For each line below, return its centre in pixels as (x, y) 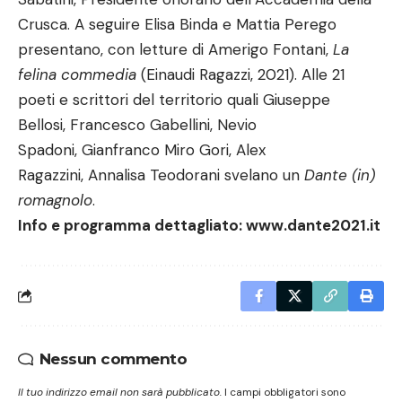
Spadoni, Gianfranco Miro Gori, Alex (142, 149)
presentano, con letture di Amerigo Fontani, (175, 49)
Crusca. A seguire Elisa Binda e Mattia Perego (177, 24)
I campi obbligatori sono (285, 392)
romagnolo (55, 200)
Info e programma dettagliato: (132, 225)
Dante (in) (340, 175)
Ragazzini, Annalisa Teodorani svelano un (161, 175)
